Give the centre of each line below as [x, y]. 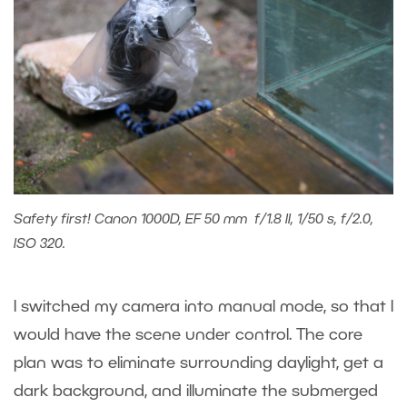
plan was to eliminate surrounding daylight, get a [199, 363]
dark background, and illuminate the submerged [196, 391]
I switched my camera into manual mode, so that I [203, 307]
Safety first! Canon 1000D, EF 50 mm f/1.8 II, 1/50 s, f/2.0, [194, 219]
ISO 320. [40, 244]
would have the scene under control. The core [188, 335]
